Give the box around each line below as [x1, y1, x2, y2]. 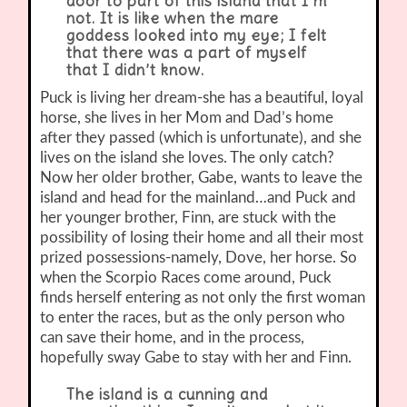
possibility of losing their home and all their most [40, 230, 364, 246]
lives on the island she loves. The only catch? [40, 150, 335, 166]
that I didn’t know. [65, 60, 204, 81]
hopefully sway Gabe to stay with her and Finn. [40, 350, 352, 366]
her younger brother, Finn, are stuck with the [40, 210, 337, 226]
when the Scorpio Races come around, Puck [40, 270, 333, 286]
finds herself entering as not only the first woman [40, 290, 366, 306]
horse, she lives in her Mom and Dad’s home [40, 110, 334, 126]
